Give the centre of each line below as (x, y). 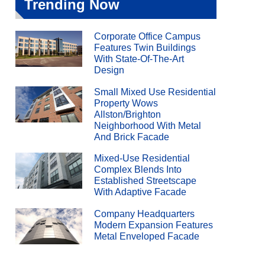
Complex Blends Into (138, 169)
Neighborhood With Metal (148, 125)
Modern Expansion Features (154, 225)
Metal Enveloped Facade (147, 236)
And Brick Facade (132, 137)
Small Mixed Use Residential (155, 92)
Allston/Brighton (128, 114)
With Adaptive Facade (140, 192)
